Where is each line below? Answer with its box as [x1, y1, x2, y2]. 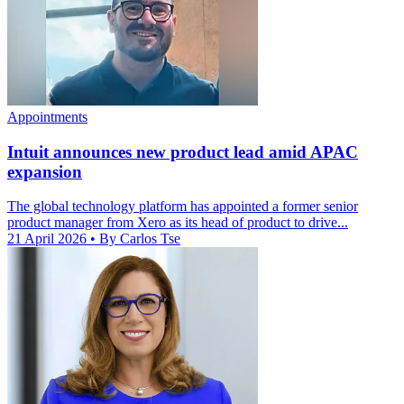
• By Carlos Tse [90, 231, 180, 247]
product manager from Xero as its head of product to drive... [7, 215, 348, 231]
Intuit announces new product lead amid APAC [7, 142, 358, 161]
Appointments [7, 108, 87, 124]
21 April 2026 [7, 231, 90, 247]
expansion [7, 161, 82, 181]
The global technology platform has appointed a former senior [7, 198, 358, 215]
